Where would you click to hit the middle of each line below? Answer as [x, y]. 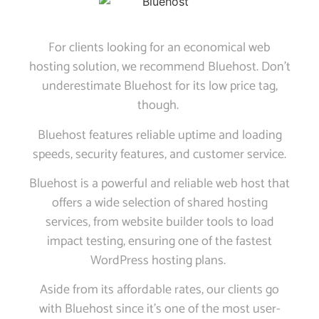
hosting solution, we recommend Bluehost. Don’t [159, 67]
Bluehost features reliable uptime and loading [159, 135]
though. [159, 106]
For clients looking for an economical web [159, 48]
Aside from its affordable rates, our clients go [159, 290]
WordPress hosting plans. [159, 261]
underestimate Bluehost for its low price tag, [159, 87]
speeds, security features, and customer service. [159, 154]
